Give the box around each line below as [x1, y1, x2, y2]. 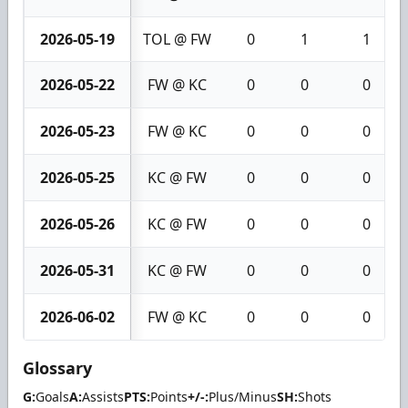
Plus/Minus [209, 387, 277, 405]
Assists [82, 387, 124, 405]
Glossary [23, 356, 92, 379]
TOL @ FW [143, 28, 211, 49]
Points [150, 387, 188, 405]
